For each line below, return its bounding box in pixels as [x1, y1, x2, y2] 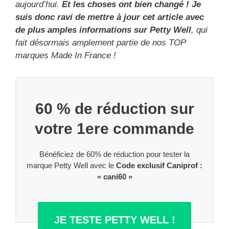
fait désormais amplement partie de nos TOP [15, 38, 186, 48]
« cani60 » [97, 172, 132, 181]
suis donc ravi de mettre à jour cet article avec [15, 12, 204, 22]
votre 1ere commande [35, 120, 194, 137]
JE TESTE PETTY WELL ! [54, 214, 175, 225]
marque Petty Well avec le [27, 161, 116, 170]
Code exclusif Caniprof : [116, 161, 202, 170]
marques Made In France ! [15, 51, 116, 60]
